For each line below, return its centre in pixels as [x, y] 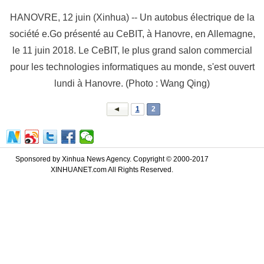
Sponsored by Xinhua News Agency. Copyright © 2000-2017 [112, 159]
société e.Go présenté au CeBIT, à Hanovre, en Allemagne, [132, 34]
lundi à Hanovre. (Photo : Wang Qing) [132, 83]
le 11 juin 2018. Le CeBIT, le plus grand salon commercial [132, 50]
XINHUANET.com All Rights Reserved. [112, 169]
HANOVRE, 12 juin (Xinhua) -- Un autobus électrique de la [132, 17]
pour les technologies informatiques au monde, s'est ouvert [132, 67]
